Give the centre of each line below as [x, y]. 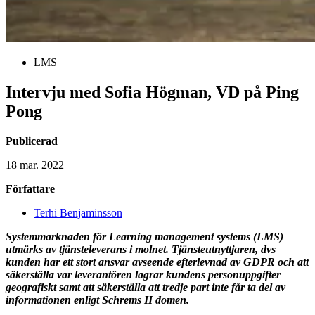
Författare [30, 188]
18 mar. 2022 [35, 165]
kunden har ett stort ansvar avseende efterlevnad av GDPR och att [157, 262]
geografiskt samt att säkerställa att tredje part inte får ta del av [146, 287]
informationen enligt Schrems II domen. [104, 300]
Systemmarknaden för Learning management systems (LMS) [144, 236]
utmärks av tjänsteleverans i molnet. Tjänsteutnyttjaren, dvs [141, 249]
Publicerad [32, 141]
